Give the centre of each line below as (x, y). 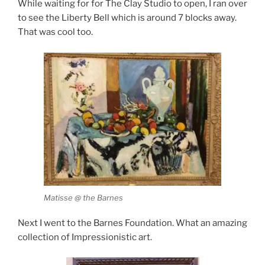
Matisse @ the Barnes (83, 198)
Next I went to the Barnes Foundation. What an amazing (132, 223)
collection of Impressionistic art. (85, 237)
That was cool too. (55, 32)
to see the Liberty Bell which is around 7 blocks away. (127, 18)
